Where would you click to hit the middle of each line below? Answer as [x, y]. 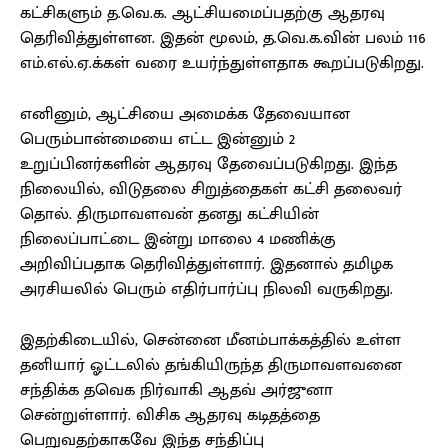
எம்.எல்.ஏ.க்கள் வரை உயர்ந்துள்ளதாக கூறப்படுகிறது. [222, 63]
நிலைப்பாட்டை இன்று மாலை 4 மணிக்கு [178, 239]
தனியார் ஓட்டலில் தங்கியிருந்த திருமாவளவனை [211, 365]
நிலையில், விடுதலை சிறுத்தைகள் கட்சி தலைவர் [211, 189]
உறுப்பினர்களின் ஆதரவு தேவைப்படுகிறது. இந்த [208, 164]
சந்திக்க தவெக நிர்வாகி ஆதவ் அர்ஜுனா [176, 390]
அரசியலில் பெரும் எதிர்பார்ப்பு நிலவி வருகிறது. [206, 289]
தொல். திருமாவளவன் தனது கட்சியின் [169, 214]
